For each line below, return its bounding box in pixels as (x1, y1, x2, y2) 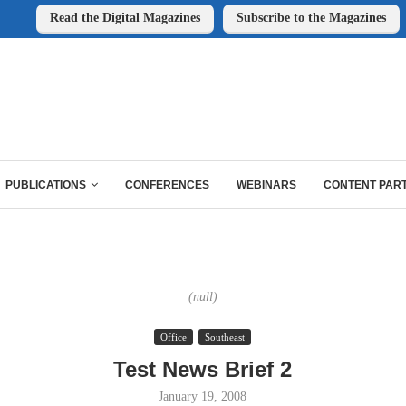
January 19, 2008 (159, 390, 247, 403)
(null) (188, 290, 217, 304)
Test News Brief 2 (113, 357, 293, 382)
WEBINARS (237, 179, 296, 191)
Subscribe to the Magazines (236, 11, 386, 24)
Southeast (205, 332, 246, 343)
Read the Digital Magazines (49, 11, 200, 24)
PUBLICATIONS (5, 179, 86, 191)
